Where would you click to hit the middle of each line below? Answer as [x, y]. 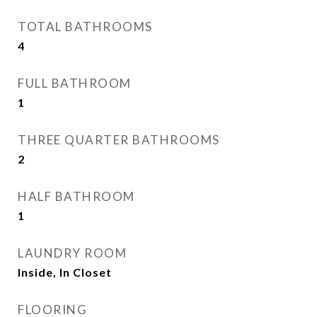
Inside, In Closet [65, 272]
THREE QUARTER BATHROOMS [119, 140]
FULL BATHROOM [75, 83]
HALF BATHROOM [76, 196]
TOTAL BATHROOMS [85, 27]
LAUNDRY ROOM [72, 253]
